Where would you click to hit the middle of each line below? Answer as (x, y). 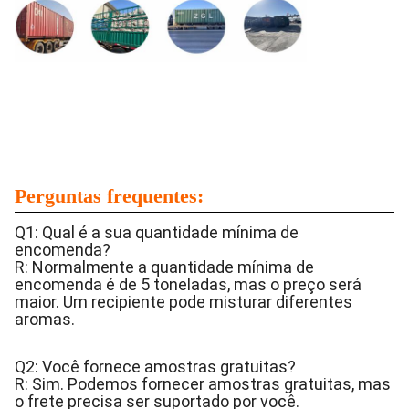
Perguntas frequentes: (109, 196)
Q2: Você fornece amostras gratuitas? (155, 367)
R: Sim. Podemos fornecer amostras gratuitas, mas (203, 384)
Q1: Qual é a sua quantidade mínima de (157, 232)
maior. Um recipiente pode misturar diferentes (184, 302)
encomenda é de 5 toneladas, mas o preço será (188, 284)
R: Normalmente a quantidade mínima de (164, 267)
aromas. (45, 319)
